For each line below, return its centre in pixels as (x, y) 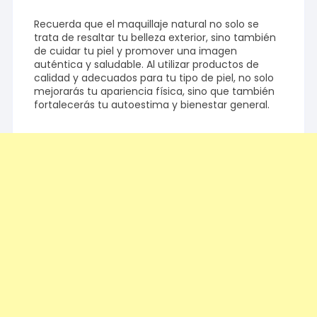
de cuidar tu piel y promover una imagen (136, 51)
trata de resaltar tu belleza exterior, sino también (155, 38)
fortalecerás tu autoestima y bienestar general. (152, 105)
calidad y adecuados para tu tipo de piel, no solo (154, 78)
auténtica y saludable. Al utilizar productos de (147, 65)
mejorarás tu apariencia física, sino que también (155, 92)
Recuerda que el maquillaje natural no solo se (147, 24)
